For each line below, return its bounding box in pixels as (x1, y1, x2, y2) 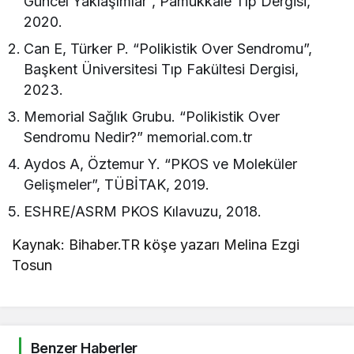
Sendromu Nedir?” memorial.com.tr (24, 129, 253, 146)
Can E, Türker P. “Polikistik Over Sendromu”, (24, 40, 313, 58)
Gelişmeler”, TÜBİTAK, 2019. (24, 176, 210, 194)
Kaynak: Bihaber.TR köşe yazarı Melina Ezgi (12, 236, 300, 254)
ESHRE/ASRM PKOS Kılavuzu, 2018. (24, 203, 262, 220)
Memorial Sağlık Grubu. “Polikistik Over (24, 108, 281, 126)
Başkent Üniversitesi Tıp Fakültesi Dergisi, (24, 61, 299, 78)
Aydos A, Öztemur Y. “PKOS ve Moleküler (24, 156, 298, 173)
